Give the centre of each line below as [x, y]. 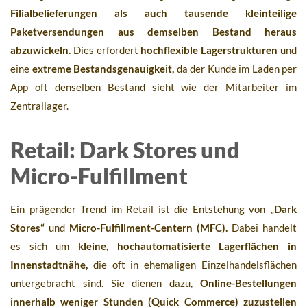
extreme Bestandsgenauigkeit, [103, 69]
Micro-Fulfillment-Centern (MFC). [148, 228]
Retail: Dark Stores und [125, 150]
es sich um [44, 246]
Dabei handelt [262, 228]
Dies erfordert [106, 50]
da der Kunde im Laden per [235, 69]
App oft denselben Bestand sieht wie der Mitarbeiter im [153, 87]
